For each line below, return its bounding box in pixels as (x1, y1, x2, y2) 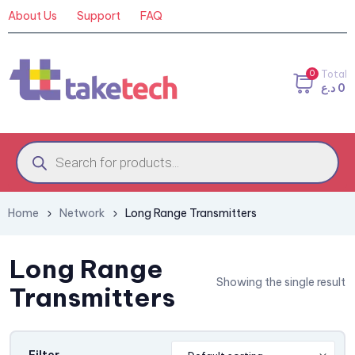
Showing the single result (216, 275, 345, 290)
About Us (8, 9, 57, 23)
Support (77, 9, 120, 23)
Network (59, 205, 105, 220)
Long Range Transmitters (125, 205, 257, 220)
